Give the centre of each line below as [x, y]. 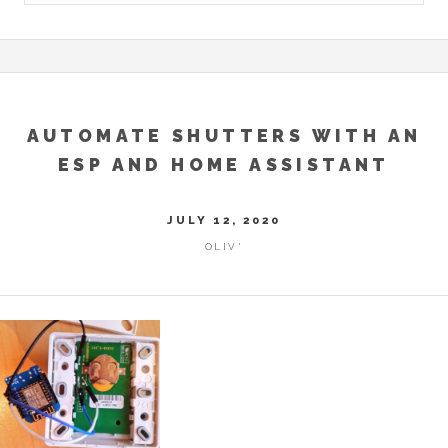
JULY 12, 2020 [224, 219]
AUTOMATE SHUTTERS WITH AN [224, 135]
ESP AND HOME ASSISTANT [224, 164]
